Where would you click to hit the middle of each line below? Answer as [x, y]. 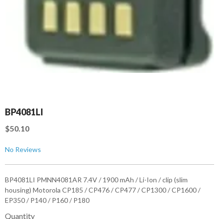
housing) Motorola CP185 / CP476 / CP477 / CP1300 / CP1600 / [103, 190]
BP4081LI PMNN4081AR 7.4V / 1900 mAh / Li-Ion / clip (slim [96, 180]
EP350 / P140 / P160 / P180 [47, 200]
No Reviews [23, 150]
